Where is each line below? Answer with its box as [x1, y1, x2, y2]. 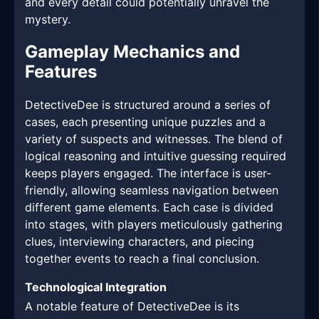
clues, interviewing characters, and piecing [25, 234, 254, 249]
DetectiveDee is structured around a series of [25, 98, 271, 113]
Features [25, 61, 97, 83]
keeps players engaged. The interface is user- [25, 166, 271, 181]
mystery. [25, 12, 70, 27]
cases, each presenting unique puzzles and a [25, 115, 266, 130]
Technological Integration [25, 280, 167, 295]
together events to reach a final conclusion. [25, 251, 259, 266]
